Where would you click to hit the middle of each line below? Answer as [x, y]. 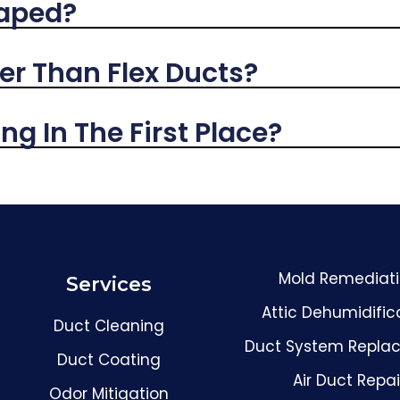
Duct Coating [108, 360]
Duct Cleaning [108, 326]
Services [108, 285]
